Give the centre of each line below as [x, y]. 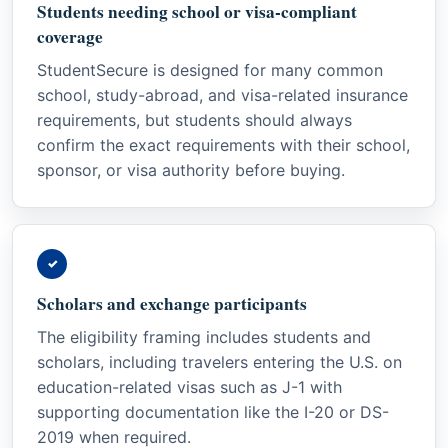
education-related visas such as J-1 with [189, 386]
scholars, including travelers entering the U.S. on [219, 361]
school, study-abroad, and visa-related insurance [222, 94]
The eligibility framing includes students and [204, 336]
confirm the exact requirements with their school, [223, 144]
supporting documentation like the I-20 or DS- [213, 411]
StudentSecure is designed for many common [210, 69]
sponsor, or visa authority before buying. [191, 169]
